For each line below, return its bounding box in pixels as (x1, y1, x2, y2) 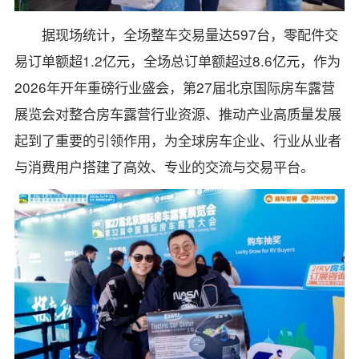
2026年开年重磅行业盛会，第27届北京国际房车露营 (14, 77, 335, 98)
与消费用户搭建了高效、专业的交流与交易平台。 (14, 156, 314, 177)
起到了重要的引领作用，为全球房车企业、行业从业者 (14, 130, 341, 151)
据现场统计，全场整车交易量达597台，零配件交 (42, 24, 339, 45)
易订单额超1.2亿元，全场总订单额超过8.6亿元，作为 (14, 50, 341, 71)
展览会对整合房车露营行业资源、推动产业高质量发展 (14, 103, 341, 124)
